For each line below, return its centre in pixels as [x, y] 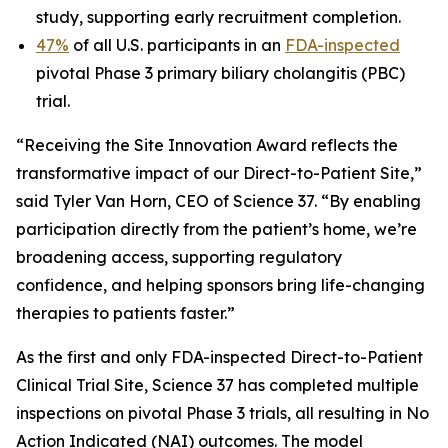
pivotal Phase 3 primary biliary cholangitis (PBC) [220, 73]
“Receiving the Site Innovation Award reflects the [207, 145]
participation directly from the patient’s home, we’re [216, 229]
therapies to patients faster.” [125, 313]
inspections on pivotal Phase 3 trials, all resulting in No [222, 413]
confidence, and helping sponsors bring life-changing [220, 285]
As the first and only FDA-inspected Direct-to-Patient [219, 357]
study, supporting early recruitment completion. [218, 17]
